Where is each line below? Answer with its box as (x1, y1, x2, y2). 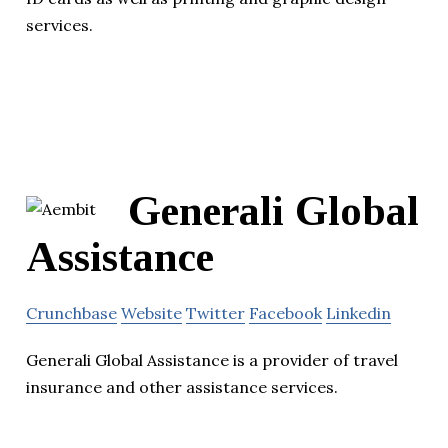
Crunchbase (26, 302, 117, 323)
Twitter (186, 302, 245, 323)
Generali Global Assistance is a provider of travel (26, 349, 398, 370)
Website (121, 302, 182, 323)
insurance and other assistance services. (26, 376, 338, 397)
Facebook (249, 302, 322, 323)
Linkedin (326, 302, 391, 323)
